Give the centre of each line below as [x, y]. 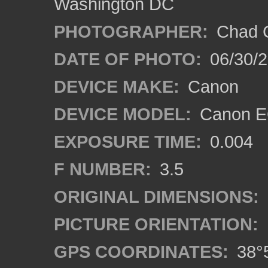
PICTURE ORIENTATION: [156, 224]
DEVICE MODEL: [123, 114]
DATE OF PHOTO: [128, 59]
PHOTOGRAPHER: [131, 31]
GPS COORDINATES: [141, 252]
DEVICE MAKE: [117, 86]
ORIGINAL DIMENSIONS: [156, 197]
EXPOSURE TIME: [128, 141]
